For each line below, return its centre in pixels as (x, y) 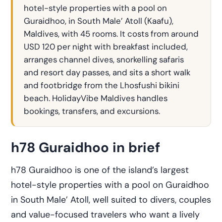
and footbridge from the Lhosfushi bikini (102, 85)
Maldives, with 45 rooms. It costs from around (111, 34)
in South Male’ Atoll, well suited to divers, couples (111, 199)
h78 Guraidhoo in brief (85, 148)
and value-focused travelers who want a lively (105, 214)
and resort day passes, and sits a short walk (107, 72)
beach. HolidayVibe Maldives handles (96, 98)
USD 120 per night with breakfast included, (106, 47)
